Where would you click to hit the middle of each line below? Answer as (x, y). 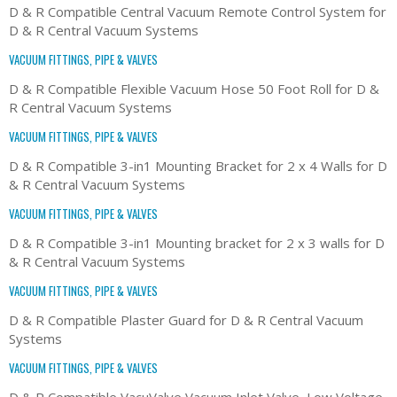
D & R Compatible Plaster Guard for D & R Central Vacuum (186, 319)
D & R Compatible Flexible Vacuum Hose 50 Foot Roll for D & (194, 88)
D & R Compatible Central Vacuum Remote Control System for (198, 11)
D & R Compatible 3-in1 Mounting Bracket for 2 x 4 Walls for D (198, 165)
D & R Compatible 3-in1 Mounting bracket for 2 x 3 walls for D (197, 242)
